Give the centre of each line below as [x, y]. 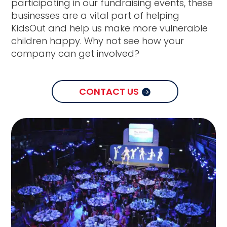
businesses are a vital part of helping [96, 16]
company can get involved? [75, 54]
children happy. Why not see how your [98, 41]
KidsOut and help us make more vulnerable [110, 28]
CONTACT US [109, 91]
